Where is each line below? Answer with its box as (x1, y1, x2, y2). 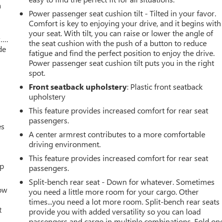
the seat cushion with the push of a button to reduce (29, 37, 207, 48)
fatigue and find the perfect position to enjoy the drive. (29, 47, 215, 58)
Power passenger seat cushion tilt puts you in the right (29, 57, 215, 68)
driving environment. (29, 138, 101, 149)
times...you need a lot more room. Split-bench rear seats (29, 196, 220, 207)
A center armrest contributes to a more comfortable (29, 128, 206, 139)
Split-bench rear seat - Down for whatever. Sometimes (29, 176, 215, 187)
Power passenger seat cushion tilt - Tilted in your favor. (29, 7, 217, 18)
